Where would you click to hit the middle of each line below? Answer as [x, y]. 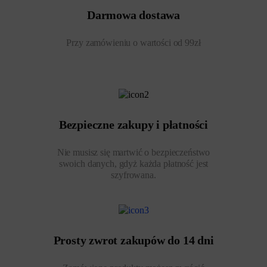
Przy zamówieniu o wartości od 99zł [133, 43]
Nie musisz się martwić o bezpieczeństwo [133, 153]
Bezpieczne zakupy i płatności [133, 125]
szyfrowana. [133, 175]
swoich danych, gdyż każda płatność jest [133, 164]
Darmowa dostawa [133, 15]
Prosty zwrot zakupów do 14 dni [133, 240]
